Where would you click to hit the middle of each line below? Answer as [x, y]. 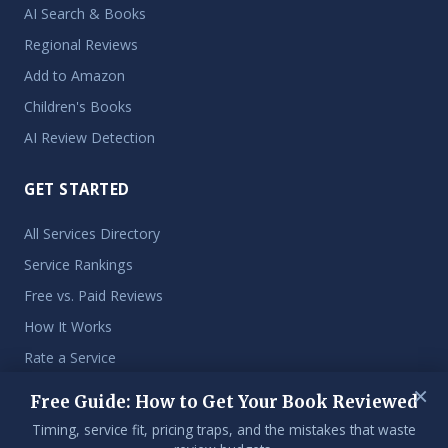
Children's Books [78, 106]
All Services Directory [92, 233]
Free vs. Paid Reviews [93, 295]
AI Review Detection [89, 137]
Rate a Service [70, 357]
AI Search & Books [85, 13]
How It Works [68, 326]
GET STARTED [77, 189]
